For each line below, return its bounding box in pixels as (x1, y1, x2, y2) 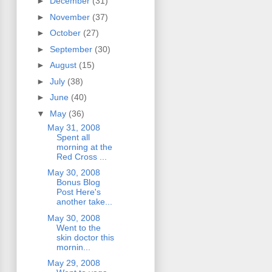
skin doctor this (56, 232, 114, 242)
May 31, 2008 (47, 122, 100, 132)
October (49, 28, 83, 38)
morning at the (56, 141, 112, 152)
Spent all (56, 132, 90, 142)
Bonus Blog (56, 177, 100, 188)
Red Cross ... (56, 151, 107, 161)
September (49, 44, 95, 54)
